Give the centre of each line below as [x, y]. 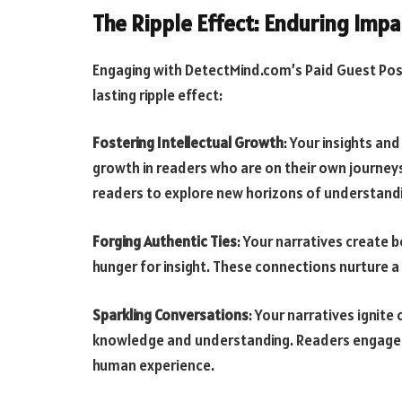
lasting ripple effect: [157, 95]
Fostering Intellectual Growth [188, 143]
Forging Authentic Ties [165, 241]
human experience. [153, 365]
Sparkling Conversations [170, 315]
